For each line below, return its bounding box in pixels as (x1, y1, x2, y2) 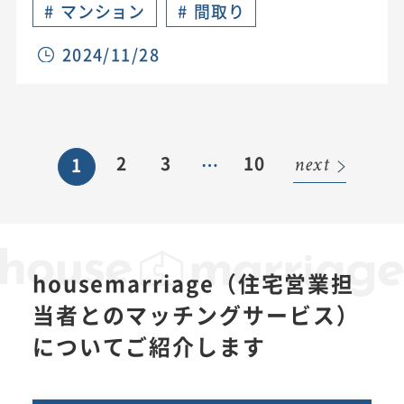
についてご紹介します (32, 329, 266, 362)
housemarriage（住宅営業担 (32, 266, 355, 298)
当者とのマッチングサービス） (32, 298, 360, 330)
